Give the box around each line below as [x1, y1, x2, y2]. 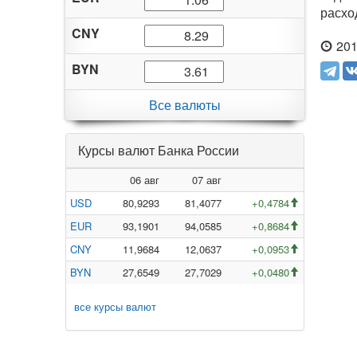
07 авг [192, 172, 222, 187]
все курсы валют [74, 299, 156, 314]
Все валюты [149, 96, 221, 114]
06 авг [130, 172, 159, 187]
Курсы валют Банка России [78, 141, 239, 159]
